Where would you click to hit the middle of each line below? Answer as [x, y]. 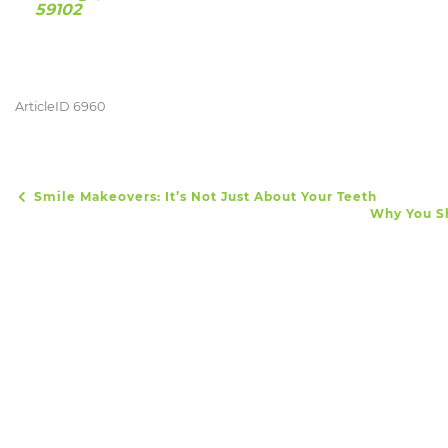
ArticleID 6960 [60, 106]
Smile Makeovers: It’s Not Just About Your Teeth [203, 196]
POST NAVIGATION [88, 209]
